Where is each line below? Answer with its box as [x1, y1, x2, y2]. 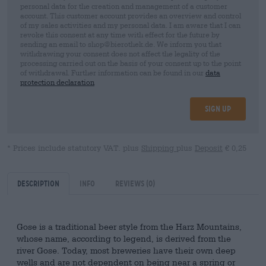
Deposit [195, 144, 223, 153]
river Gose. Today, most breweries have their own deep [17, 245, 236, 255]
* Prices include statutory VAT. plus [7, 144, 141, 153]
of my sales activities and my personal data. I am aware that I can [20, 21, 240, 29]
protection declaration [20, 78, 94, 86]
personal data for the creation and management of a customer [20, 2, 227, 10]
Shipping [141, 144, 176, 153]
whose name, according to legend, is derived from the [17, 233, 231, 243]
